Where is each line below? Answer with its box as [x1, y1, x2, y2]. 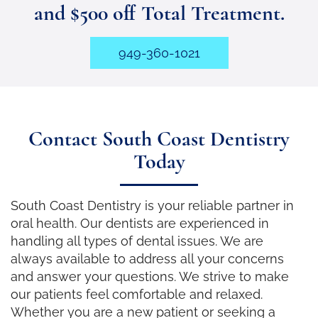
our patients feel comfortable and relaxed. [11, 286, 263, 302]
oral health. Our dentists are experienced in [11, 215, 269, 231]
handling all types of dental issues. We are [11, 233, 263, 248]
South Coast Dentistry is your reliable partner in [11, 197, 294, 213]
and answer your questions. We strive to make [11, 268, 289, 284]
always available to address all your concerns [11, 251, 284, 266]
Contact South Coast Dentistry [28, 125, 290, 152]
